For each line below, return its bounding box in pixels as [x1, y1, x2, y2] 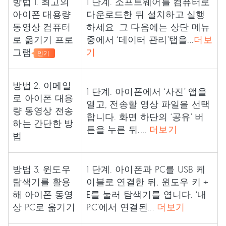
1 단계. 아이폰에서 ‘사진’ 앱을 [86, 86, 207, 97]
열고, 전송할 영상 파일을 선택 [86, 98, 210, 109]
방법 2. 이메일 [13, 80, 71, 91]
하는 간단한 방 [13, 118, 74, 129]
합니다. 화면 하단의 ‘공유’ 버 [86, 111, 204, 122]
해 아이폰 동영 [13, 189, 74, 200]
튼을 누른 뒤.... [86, 124, 149, 135]
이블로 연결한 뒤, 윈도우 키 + [86, 176, 209, 187]
